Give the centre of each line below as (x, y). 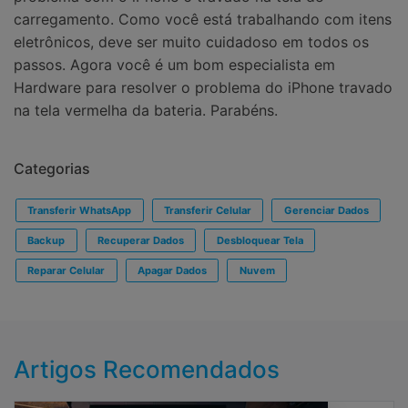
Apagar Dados (172, 270)
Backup (46, 240)
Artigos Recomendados (147, 370)
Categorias (52, 169)
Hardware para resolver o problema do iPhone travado (203, 87)
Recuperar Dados (140, 240)
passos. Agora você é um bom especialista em (174, 64)
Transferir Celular (207, 211)
